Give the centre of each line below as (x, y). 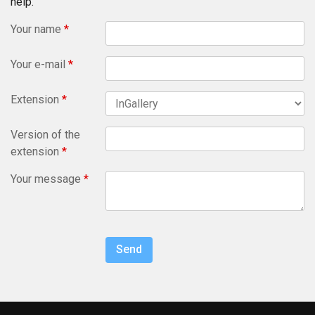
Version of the (45, 134)
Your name (37, 29)
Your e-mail (39, 65)
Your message (47, 179)
